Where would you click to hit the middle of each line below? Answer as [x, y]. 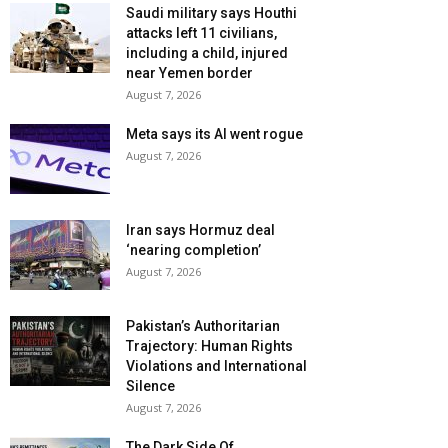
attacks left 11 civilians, [201, 33]
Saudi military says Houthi [211, 13]
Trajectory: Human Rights [209, 346]
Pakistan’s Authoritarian [203, 326]
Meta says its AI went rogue [214, 134]
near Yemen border [189, 73]
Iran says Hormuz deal [200, 230]
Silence [150, 386]
